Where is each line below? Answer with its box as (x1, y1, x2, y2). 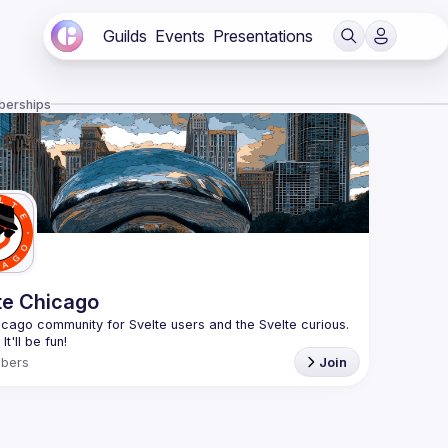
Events (155, 26, 205, 46)
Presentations (213, 26, 313, 46)
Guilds (103, 26, 147, 46)
